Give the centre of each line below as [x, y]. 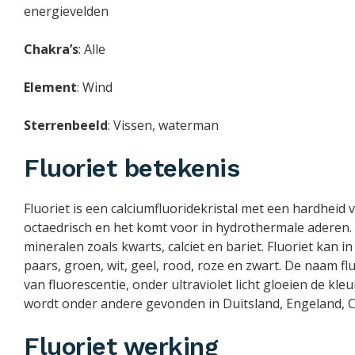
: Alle [92, 50]
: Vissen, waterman [163, 126]
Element [50, 88]
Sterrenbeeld [66, 126]
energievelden [66, 11]
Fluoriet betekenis [132, 169]
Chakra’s [51, 50]
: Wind [95, 88]
